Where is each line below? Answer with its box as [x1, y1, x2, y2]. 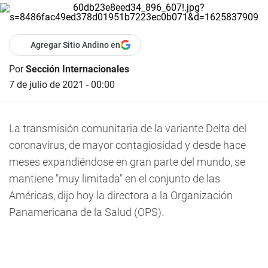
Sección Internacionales [26, 63, 129, 75]
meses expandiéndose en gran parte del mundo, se [9, 156, 245, 168]
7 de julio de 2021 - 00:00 [9, 79, 115, 90]
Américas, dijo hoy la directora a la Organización [9, 189, 233, 202]
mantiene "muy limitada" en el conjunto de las [9, 172, 220, 185]
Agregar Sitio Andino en [31, 40, 120, 50]
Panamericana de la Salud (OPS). [9, 206, 164, 218]
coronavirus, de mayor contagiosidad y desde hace [9, 139, 246, 151]
